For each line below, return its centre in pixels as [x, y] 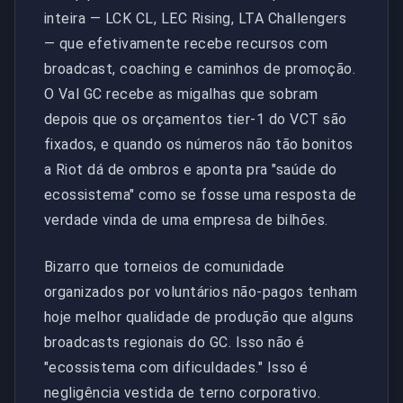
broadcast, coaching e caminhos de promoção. [200, 68]
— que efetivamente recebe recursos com [186, 43]
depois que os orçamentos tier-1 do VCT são [196, 119]
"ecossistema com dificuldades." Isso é [176, 367]
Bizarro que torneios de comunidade [165, 266]
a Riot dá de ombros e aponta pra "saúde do [191, 169]
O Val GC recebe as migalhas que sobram [181, 94]
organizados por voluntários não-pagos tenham [201, 291]
